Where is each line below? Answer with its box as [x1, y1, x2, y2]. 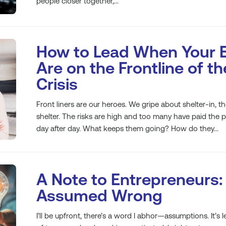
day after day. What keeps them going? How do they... [36, 124, 218, 133]
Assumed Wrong [36, 186, 162, 205]
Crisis [36, 75, 78, 93]
